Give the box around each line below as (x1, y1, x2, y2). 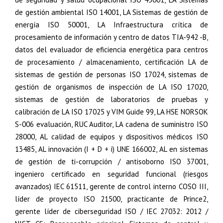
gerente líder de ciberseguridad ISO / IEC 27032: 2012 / (15, 207, 208, 216)
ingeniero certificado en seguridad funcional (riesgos (15, 169, 208, 179)
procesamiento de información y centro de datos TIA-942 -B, (15, 32, 208, 42)
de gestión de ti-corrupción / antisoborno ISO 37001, (15, 157, 208, 166)
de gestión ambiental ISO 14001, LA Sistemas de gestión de (15, 7, 208, 17)
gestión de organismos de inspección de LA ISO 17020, (15, 82, 208, 92)
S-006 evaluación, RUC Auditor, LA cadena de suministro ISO (15, 119, 208, 129)
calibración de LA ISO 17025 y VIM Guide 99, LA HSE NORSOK (15, 107, 208, 116)
